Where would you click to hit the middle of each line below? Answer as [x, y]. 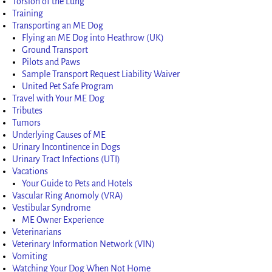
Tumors [27, 122]
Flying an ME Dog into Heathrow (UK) [93, 37]
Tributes [28, 110]
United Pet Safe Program [68, 86]
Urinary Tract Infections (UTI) [66, 159]
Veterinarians [37, 232]
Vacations [30, 171]
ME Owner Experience [63, 219]
